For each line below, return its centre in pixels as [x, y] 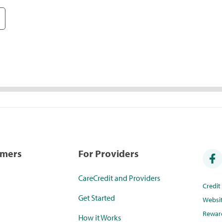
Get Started [97, 198]
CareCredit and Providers [119, 178]
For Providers [109, 154]
